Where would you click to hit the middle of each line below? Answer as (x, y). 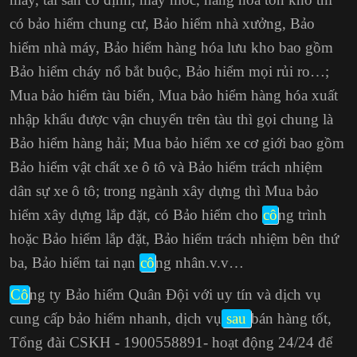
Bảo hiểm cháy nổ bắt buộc (94, 71)
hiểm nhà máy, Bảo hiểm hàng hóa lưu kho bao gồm (171, 47)
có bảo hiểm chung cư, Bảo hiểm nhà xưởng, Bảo (162, 23)
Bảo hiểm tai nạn (86, 262)
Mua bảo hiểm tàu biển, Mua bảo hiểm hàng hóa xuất (174, 95)
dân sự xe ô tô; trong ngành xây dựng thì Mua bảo (164, 190)
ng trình (302, 214)
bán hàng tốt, (291, 318)
